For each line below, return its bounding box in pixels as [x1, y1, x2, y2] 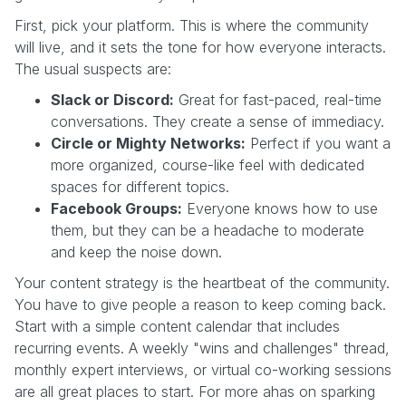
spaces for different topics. [51, 177, 229, 196]
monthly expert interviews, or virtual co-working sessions [14, 360, 391, 379]
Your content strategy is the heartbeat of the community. [14, 273, 390, 292]
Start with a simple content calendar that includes [14, 316, 340, 335]
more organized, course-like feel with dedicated [51, 155, 364, 174]
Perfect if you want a [246, 133, 391, 152]
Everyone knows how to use [182, 198, 378, 217]
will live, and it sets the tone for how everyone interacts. [14, 37, 386, 56]
